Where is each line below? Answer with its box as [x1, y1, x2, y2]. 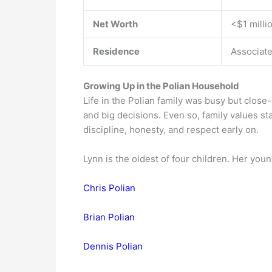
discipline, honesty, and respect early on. [83, 124, 259, 136]
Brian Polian [83, 211, 135, 223]
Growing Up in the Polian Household [83, 80, 239, 92]
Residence [93, 45, 140, 57]
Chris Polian [83, 182, 135, 194]
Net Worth [93, 18, 138, 30]
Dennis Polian [83, 240, 143, 253]
